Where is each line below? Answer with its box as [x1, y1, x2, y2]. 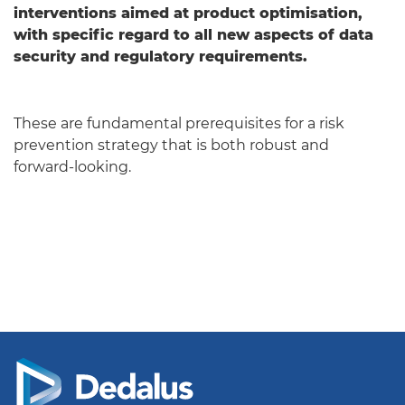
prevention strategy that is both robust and [14, 136, 329, 154]
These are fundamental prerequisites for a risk [14, 114, 344, 132]
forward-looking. [14, 157, 131, 175]
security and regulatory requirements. [14, 47, 307, 65]
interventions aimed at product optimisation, [14, 4, 363, 22]
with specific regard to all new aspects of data [14, 25, 373, 43]
